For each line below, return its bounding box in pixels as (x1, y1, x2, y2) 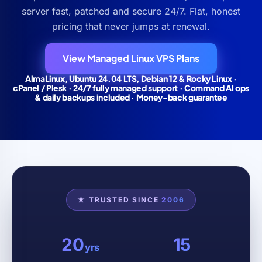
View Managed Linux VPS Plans (63, 51, 199, 64)
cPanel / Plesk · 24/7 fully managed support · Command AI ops (13, 82, 249, 93)
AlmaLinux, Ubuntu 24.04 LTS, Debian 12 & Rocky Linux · (25, 73, 237, 84)
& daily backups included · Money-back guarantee (35, 91, 227, 102)
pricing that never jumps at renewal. (52, 20, 210, 32)
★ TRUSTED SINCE (77, 195, 162, 204)
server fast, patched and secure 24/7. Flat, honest (22, 5, 240, 17)
